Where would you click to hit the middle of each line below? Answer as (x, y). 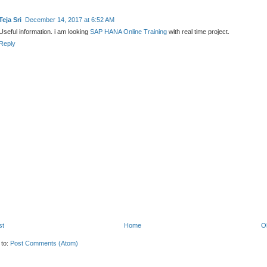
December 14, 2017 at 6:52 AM (70, 20)
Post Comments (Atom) (44, 243)
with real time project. (198, 32)
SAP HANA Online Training (129, 32)
